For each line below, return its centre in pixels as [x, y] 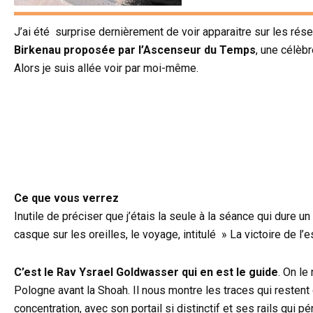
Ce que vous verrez [66, 198]
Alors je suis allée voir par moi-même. [106, 68]
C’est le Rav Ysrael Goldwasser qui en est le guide [146, 272]
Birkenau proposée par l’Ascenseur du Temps [135, 50]
